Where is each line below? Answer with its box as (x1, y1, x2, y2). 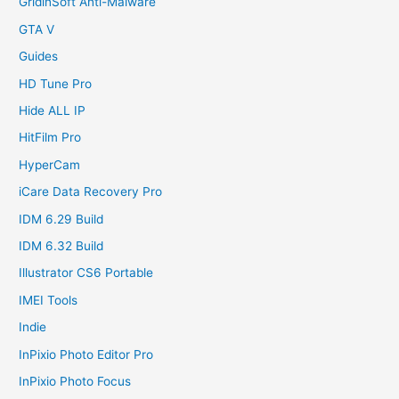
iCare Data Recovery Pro (19, 184, 163, 199)
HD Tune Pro (19, 76, 93, 91)
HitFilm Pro (19, 130, 82, 145)
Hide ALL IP (19, 102, 86, 118)
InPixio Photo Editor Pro (19, 346, 154, 362)
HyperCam (19, 157, 81, 172)
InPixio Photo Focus (19, 374, 132, 389)
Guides (19, 49, 59, 64)
